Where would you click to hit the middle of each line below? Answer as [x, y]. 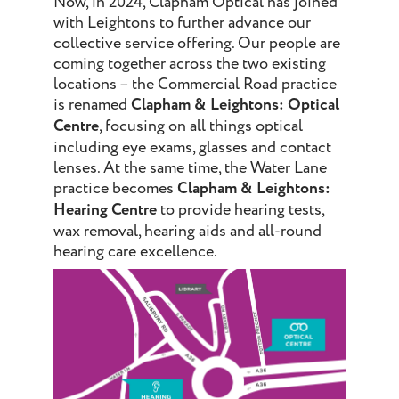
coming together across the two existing [190, 64]
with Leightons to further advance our [182, 23]
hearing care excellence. [135, 252]
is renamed [92, 105]
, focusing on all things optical [201, 126]
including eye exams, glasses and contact [192, 148]
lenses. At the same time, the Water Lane [190, 168]
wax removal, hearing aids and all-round [187, 232]
